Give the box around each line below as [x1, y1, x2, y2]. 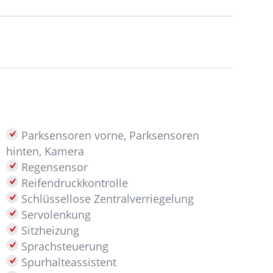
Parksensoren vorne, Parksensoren [18, 128, 200, 143]
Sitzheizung [18, 223, 80, 238]
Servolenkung [18, 207, 91, 222]
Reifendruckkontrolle [18, 175, 129, 190]
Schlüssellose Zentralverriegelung [18, 191, 194, 206]
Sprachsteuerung [18, 239, 109, 253]
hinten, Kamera [6, 144, 85, 158]
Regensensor [18, 160, 88, 174]
